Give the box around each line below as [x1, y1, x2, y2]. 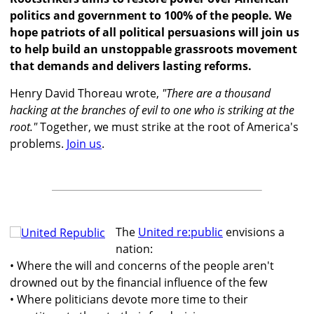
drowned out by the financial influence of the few [10, 275, 267, 291]
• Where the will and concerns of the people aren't [10, 258, 274, 274]
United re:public [138, 224, 223, 240]
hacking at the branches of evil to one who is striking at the [10, 102, 294, 118]
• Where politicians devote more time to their [10, 292, 248, 308]
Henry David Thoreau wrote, [10, 86, 162, 102]
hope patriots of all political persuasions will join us [10, 25, 299, 41]
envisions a [223, 224, 285, 240]
